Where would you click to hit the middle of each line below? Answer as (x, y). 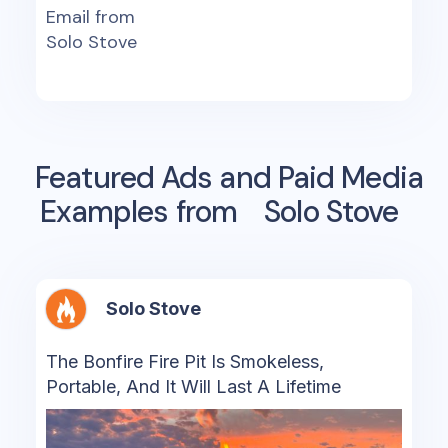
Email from (90, 17)
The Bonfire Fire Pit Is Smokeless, (184, 362)
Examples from (142, 212)
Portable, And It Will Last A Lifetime (193, 387)
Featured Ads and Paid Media (229, 178)
